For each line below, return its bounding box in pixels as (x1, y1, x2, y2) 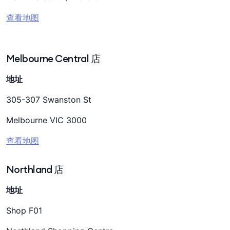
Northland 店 (6, 163, 64, 176)
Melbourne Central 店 (6, 52, 101, 65)
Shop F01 (6, 205, 45, 216)
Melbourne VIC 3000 (6, 115, 87, 125)
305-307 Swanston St (6, 94, 91, 105)
